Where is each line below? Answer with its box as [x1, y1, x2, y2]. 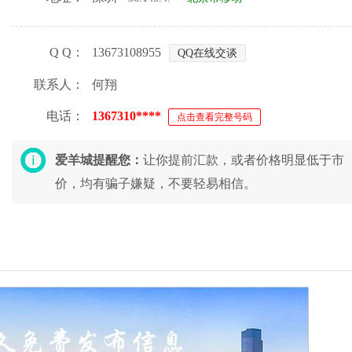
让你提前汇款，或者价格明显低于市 [143, 153, 344, 167]
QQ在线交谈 [178, 47, 237, 59]
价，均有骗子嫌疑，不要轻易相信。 [55, 177, 256, 190]
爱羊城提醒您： [55, 153, 143, 167]
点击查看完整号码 [177, 112, 252, 123]
